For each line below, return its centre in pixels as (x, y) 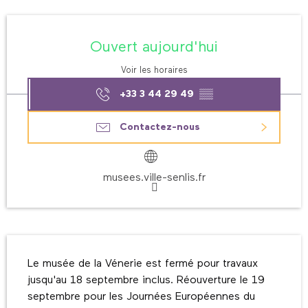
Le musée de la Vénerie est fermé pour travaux (143, 264)
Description (44, 245)
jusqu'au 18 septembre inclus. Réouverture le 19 (146, 281)
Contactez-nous (159, 128)
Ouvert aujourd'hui (154, 47)
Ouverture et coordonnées (91, 24)
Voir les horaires (154, 71)
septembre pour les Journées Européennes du (141, 297)
